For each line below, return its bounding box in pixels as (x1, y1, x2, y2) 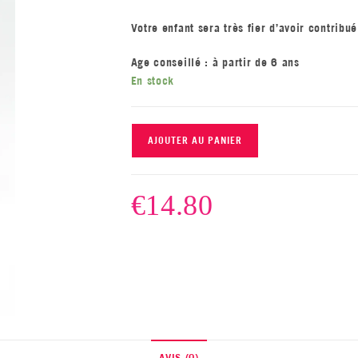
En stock (130, 74, 175, 89)
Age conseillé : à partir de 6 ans (130, 55, 300, 70)
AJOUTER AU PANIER (147, 134, 242, 147)
